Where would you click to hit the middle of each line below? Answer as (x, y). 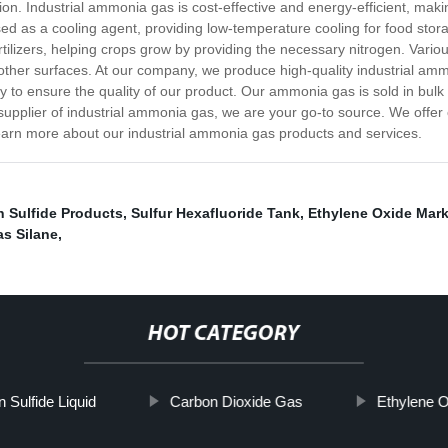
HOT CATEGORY (223, 335)
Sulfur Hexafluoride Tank (215, 213)
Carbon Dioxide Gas (236, 402)
